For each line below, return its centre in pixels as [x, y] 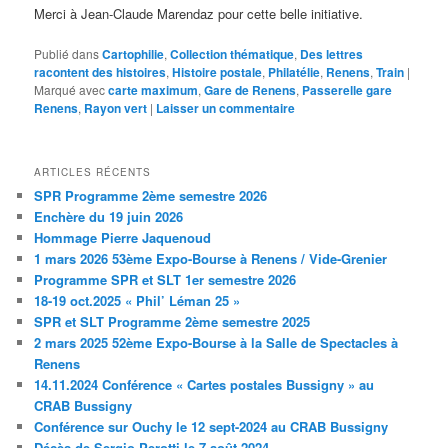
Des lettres [332, 53]
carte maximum [153, 89]
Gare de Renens [250, 89]
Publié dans [67, 53]
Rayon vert [116, 107]
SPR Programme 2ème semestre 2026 [151, 196]
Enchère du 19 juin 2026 [109, 217]
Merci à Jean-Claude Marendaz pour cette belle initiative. [199, 13]
